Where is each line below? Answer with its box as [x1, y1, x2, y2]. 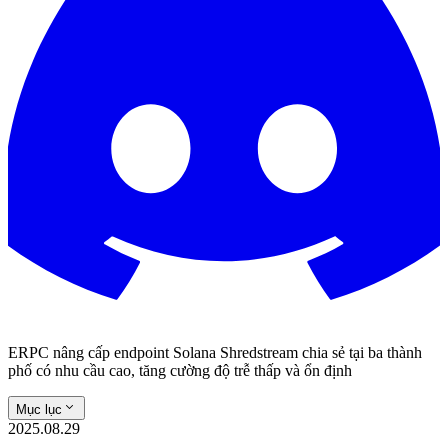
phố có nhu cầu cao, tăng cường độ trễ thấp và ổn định [8, 362, 352, 379]
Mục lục [16, 402, 62, 417]
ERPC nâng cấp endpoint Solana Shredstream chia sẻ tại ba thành [8, 344, 422, 361]
